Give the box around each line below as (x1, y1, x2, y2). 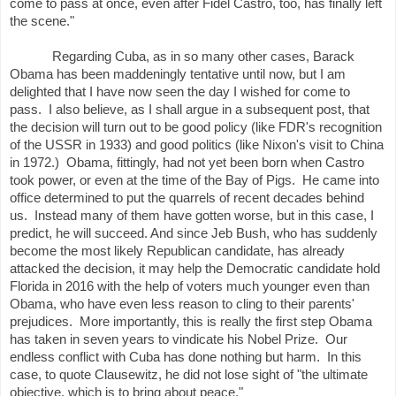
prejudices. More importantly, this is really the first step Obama (10, 315, 372, 330)
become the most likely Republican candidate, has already (10, 244, 345, 259)
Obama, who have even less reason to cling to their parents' (10, 297, 354, 312)
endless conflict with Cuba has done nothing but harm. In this (10, 350, 362, 365)
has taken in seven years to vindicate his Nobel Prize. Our (10, 332, 347, 347)
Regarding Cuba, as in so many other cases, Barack (52, 49, 354, 65)
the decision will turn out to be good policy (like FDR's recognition (10, 120, 382, 135)
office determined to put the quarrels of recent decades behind (10, 191, 364, 206)
